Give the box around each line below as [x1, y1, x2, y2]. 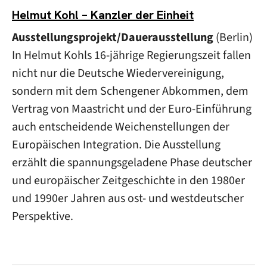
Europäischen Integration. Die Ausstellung [12, 136, 221, 153]
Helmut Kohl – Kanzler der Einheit [12, 7, 194, 23]
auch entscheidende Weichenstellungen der [12, 119, 229, 135]
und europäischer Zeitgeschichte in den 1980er [12, 172, 245, 188]
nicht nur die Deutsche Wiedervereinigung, [12, 65, 224, 81]
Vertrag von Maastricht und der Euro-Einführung [12, 101, 252, 117]
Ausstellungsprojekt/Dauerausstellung [12, 29, 216, 45]
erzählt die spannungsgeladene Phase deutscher [12, 154, 252, 170]
